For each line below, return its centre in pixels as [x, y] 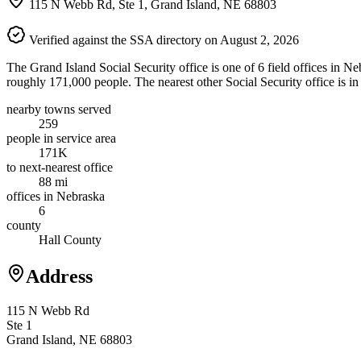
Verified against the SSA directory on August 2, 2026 [162, 39]
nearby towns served [59, 109]
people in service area [61, 138]
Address [59, 276]
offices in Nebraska [56, 196]
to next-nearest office [60, 167]
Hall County [70, 239]
